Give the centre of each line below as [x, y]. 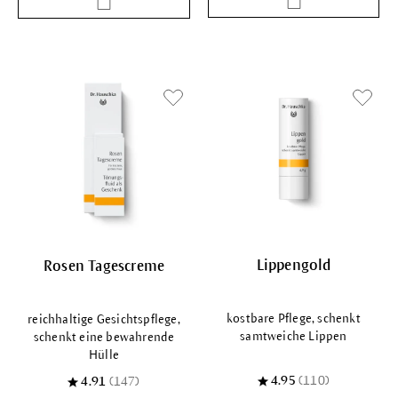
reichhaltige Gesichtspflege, [104, 319]
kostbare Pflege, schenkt [294, 318]
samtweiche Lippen [294, 336]
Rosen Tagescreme [104, 266]
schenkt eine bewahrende [104, 337]
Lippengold [294, 265]
